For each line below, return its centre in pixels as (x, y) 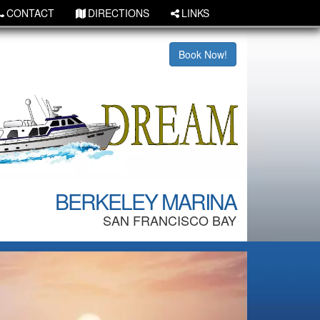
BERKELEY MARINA (146, 201)
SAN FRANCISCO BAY (170, 220)
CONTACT (30, 13)
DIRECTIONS (119, 13)
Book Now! (203, 54)
